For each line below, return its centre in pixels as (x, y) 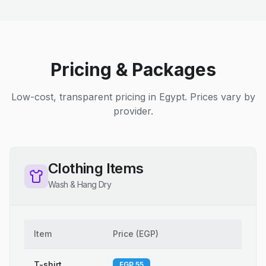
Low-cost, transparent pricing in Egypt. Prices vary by (133, 97)
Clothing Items (96, 168)
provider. (133, 111)
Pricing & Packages (133, 69)
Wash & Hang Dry (80, 184)
